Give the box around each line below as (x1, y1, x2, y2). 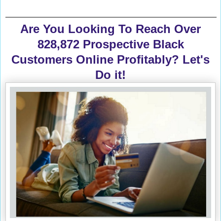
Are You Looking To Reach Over (20, 22, 201, 36)
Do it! (95, 68, 126, 82)
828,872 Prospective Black (37, 37, 184, 51)
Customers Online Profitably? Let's (11, 53, 210, 67)
